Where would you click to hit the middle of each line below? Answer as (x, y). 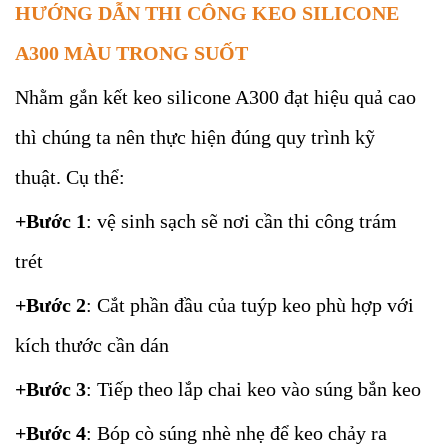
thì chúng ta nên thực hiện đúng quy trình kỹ (195, 137)
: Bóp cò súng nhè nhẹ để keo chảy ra (236, 433)
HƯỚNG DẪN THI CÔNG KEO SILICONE (207, 13)
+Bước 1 (50, 221)
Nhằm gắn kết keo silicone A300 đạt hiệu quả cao (215, 97)
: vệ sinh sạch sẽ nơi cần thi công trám (241, 221)
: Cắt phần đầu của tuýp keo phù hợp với (250, 305)
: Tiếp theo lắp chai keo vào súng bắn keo (253, 389)
